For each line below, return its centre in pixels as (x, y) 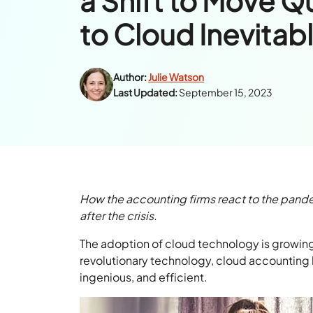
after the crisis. (120, 215)
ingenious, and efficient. (145, 277)
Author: (130, 77)
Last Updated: (146, 92)
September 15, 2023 (226, 92)
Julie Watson (176, 77)
